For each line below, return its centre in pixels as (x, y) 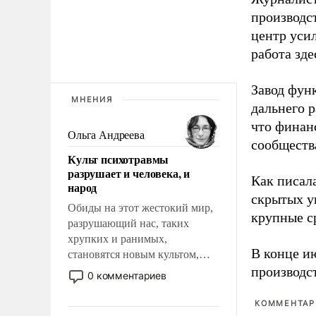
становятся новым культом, (133, 254)
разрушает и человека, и (129, 173)
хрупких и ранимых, (117, 238)
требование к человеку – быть (140, 300)
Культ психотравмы (119, 159)
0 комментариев (127, 275)
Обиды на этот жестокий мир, (140, 207)
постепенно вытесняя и (124, 269)
